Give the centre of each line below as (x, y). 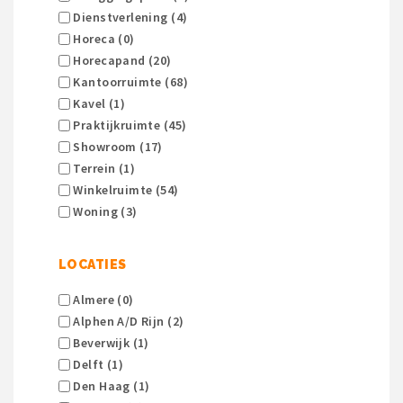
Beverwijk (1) (110, 343)
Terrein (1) (103, 169)
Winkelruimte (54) (125, 190)
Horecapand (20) (121, 61)
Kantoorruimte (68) (129, 82)
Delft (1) (97, 365)
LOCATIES (93, 265)
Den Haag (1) (110, 386)
